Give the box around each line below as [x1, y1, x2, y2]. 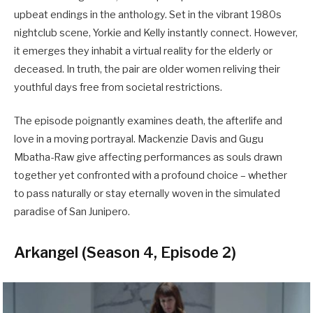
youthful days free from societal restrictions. [14, 80, 224, 94]
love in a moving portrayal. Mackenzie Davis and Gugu [14, 133, 263, 146]
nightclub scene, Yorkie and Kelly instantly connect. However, [14, 26, 298, 39]
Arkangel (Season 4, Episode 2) [14, 243, 236, 262]
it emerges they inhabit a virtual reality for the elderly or [14, 44, 272, 57]
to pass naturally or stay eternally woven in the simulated [14, 187, 280, 201]
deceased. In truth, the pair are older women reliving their [14, 62, 280, 75]
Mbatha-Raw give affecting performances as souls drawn [14, 151, 282, 164]
